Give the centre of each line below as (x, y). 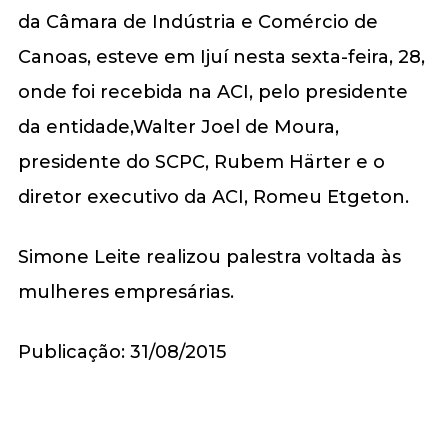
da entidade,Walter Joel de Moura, (178, 126)
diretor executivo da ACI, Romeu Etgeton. (213, 196)
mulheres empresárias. (125, 291)
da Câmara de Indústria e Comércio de (197, 21)
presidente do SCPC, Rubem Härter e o (201, 161)
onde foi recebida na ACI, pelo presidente (212, 91)
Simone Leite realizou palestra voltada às (209, 256)
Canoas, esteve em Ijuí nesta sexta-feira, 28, (221, 56)
